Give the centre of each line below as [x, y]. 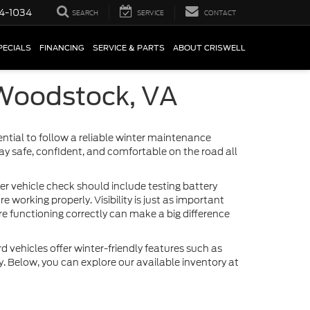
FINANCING [62, 48]
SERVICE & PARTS [129, 48]
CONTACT [220, 13]
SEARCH [85, 13]
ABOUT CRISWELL [209, 48]
